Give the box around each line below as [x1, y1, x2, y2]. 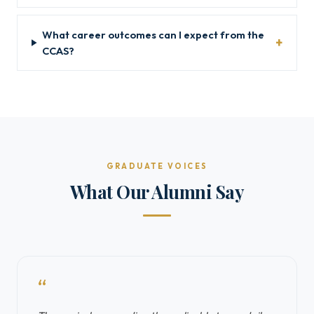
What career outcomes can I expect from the [41, 28, 264, 41]
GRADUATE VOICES [106, 161, 208, 171]
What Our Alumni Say [69, 179, 245, 203]
